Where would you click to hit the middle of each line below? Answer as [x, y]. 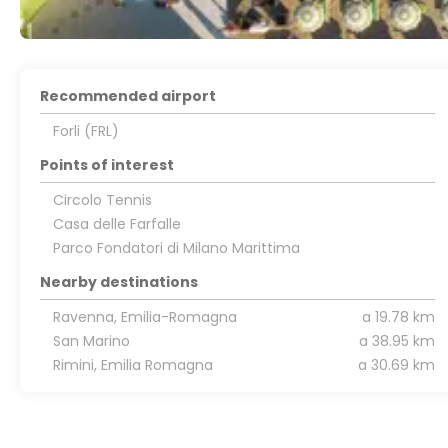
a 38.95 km [396, 341]
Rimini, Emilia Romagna [132, 365]
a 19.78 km [398, 317]
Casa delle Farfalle [116, 224]
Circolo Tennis [102, 200]
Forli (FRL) [85, 131]
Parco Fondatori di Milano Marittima [176, 248]
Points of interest [107, 165]
